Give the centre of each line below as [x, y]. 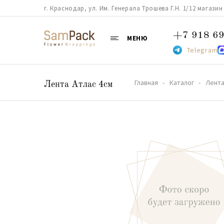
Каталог [182, 82]
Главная [146, 82]
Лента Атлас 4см [78, 84]
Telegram [202, 50]
